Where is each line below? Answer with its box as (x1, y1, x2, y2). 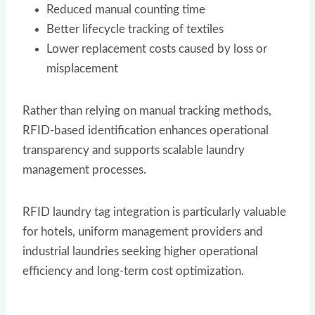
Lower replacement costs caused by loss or (46, 42, 267, 55)
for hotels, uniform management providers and (22, 225, 263, 238)
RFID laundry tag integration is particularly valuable (22, 205, 286, 218)
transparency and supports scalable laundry (22, 143, 245, 156)
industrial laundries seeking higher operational (22, 245, 258, 257)
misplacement (46, 62, 118, 75)
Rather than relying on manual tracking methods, (22, 104, 271, 117)
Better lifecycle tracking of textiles (46, 22, 224, 35)
